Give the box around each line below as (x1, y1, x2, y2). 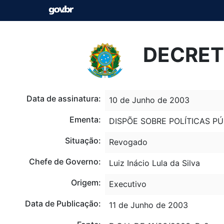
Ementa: (69, 114, 101, 124)
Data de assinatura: (26, 93, 101, 103)
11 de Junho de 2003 (108, 199, 188, 210)
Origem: (70, 177, 101, 187)
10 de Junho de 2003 (108, 94, 189, 105)
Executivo (108, 178, 146, 189)
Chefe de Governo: (28, 156, 101, 166)
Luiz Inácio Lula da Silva (108, 157, 200, 168)
